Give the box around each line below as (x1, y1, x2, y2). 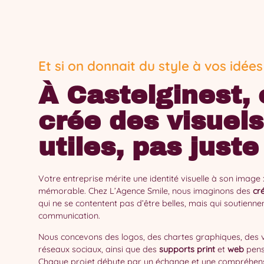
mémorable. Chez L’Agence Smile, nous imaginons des (38, 186, 250, 197)
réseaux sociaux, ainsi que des (38, 244, 159, 255)
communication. (38, 210, 100, 222)
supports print (159, 244, 215, 255)
